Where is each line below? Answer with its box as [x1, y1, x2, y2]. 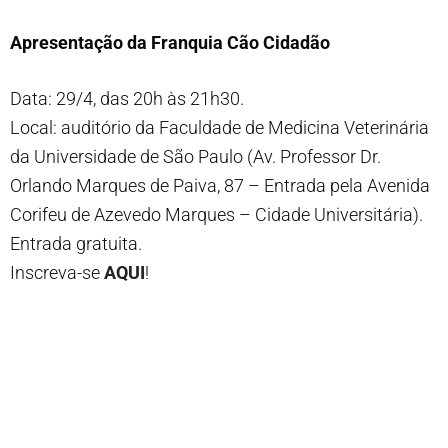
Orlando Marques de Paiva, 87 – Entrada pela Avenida [10, 175, 430, 196]
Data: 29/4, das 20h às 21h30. [10, 88, 244, 109]
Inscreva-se [10, 262, 104, 283]
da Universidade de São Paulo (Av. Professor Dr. [10, 146, 381, 167]
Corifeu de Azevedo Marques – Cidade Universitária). [10, 204, 423, 225]
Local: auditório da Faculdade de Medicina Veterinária [10, 117, 429, 138]
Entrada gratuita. [10, 233, 142, 254]
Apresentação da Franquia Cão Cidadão [10, 32, 330, 53]
